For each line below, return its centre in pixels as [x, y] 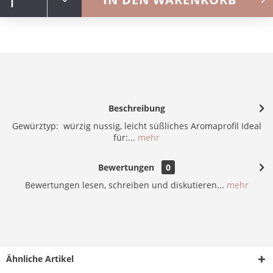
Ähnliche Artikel [40, 259]
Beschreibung [136, 108]
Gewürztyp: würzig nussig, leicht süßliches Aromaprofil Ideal [136, 126]
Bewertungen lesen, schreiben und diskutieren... [124, 185]
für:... [124, 138]
